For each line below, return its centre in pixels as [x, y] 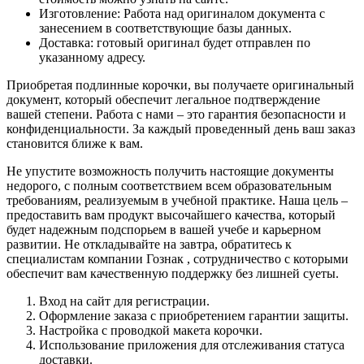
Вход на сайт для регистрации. [124, 301]
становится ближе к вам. [75, 143]
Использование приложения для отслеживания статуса [192, 345]
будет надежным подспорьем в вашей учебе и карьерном [164, 230]
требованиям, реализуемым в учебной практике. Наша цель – [177, 200]
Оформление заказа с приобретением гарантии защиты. [194, 316]
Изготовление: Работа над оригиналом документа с [182, 13]
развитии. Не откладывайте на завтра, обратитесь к [149, 244]
